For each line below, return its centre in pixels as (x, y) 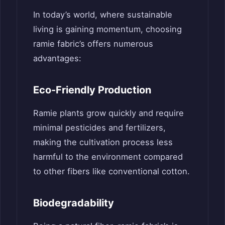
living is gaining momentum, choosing (107, 29)
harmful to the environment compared (108, 156)
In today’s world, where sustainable (103, 14)
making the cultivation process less (103, 142)
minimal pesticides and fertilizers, (99, 127)
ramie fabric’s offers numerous (93, 43)
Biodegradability (74, 203)
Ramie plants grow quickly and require (108, 113)
